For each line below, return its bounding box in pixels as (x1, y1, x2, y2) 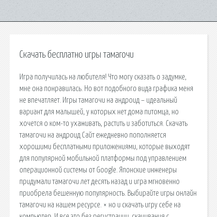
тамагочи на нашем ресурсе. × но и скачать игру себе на (19, 201, 181, 209)
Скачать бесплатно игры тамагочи (19, 50, 134, 60)
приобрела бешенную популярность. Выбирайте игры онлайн (19, 189, 197, 197)
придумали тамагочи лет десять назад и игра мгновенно (19, 177, 180, 186)
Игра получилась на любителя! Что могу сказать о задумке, (19, 73, 186, 81)
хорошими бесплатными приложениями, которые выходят (19, 142, 190, 151)
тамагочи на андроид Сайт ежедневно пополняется (19, 131, 166, 139)
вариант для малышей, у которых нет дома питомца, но (19, 108, 179, 116)
